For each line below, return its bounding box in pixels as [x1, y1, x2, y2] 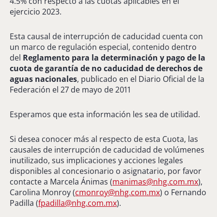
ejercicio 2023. [10, 6, 62, 17]
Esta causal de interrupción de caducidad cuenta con [10, 31, 203, 42]
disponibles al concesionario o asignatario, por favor [10, 165, 201, 176]
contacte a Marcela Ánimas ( [10, 176, 112, 187]
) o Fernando [160, 186, 206, 198]
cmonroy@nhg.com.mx [75, 186, 160, 198]
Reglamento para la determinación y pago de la [23, 52, 205, 63]
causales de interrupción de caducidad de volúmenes [10, 144, 204, 155]
